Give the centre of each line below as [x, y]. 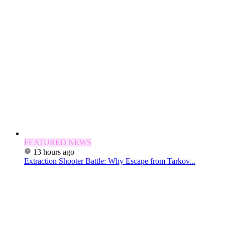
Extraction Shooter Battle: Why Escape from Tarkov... [110, 161]
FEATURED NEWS [58, 143]
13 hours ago [54, 152]
